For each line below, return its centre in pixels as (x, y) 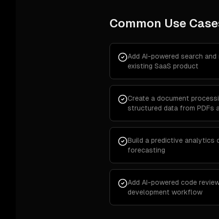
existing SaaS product (163, 66)
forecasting (146, 150)
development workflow (165, 192)
